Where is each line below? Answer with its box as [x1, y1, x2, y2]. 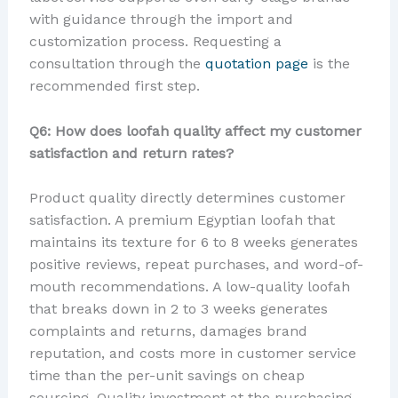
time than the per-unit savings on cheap [28, 367, 305, 385]
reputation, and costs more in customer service [28, 345, 356, 362]
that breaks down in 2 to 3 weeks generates [28, 300, 328, 318]
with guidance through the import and [28, 10, 293, 28]
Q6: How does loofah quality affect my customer [28, 122, 362, 139]
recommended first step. [28, 76, 200, 94]
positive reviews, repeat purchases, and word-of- [28, 256, 363, 274]
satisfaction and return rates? [28, 144, 234, 162]
